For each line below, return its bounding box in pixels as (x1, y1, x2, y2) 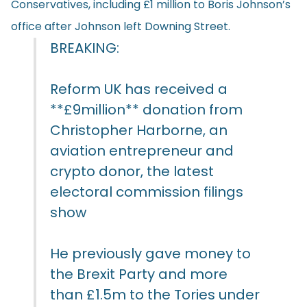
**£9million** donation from (50, 99, 243, 119)
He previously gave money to (50, 243, 251, 263)
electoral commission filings (50, 182, 243, 201)
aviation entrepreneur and (50, 140, 234, 160)
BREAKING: (50, 38, 119, 58)
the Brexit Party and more (50, 264, 228, 284)
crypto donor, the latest (50, 161, 214, 181)
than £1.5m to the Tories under (50, 284, 260, 304)
